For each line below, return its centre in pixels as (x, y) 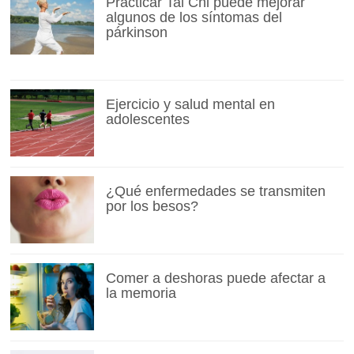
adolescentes (147, 119)
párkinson (136, 32)
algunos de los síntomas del (194, 17)
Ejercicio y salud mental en (190, 104)
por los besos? (152, 206)
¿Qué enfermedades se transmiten (215, 191)
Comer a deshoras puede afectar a (215, 278)
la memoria (141, 293)
